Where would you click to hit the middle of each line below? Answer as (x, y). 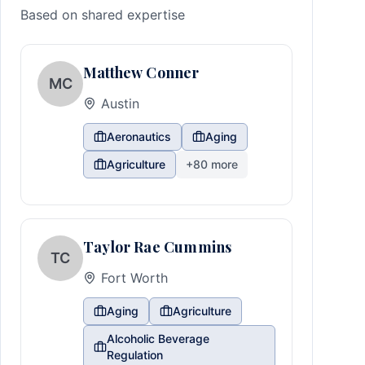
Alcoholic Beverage (158, 339)
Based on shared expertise (103, 15)
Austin (120, 103)
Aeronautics (139, 136)
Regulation (134, 355)
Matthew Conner (141, 73)
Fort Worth (134, 278)
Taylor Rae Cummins (158, 247)
